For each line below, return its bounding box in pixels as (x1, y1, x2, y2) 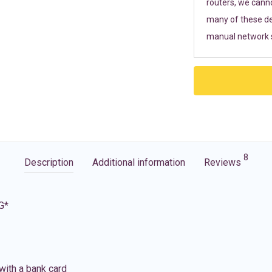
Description (24, 157, 73, 168)
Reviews (203, 157, 243, 168)
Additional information (92, 157, 185, 168)
